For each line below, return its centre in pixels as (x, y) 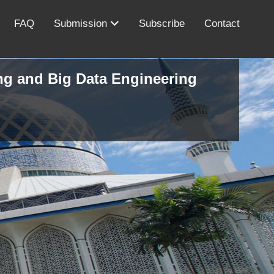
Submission (82, 24)
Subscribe (162, 24)
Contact (222, 24)
